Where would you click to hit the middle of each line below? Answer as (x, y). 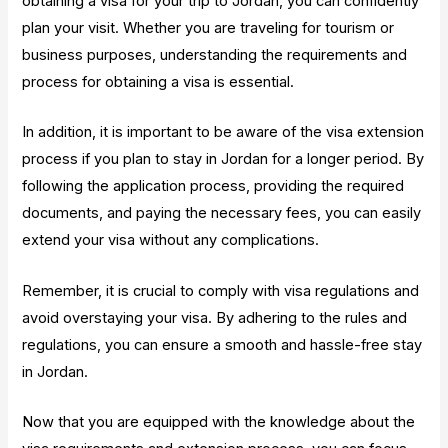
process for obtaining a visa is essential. (158, 81)
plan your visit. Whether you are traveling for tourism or (208, 27)
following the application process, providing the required (213, 186)
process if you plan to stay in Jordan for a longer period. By (223, 159)
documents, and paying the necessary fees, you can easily (222, 213)
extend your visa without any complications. (171, 240)
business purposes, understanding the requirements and (215, 54)
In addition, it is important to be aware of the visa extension (223, 132)
